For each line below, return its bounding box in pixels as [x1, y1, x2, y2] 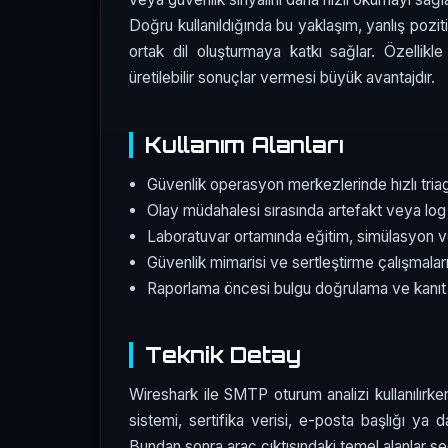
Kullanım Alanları [145, 130, 344, 158]
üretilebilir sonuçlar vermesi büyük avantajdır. [129, 68, 435, 88]
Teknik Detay [145, 341, 301, 369]
